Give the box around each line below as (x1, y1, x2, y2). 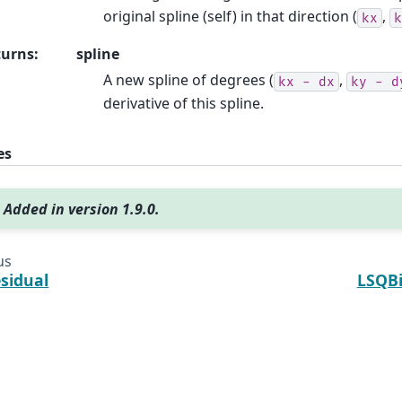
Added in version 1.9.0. (4, 198, 161, 219)
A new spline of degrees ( (103, 70, 274, 91)
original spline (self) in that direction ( (103, 6, 357, 27)
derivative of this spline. (103, 93, 264, 114)
